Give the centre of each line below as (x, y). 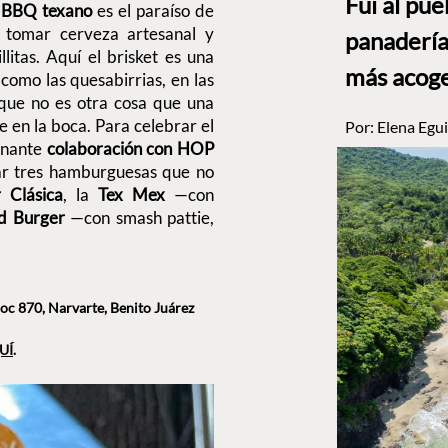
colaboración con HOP (130, 149)
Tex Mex (131, 195)
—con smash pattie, (142, 218)
